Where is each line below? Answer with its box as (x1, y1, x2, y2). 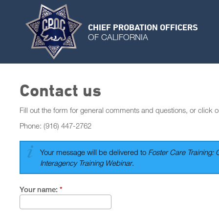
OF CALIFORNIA (88, 31, 148, 42)
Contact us (20, 80, 101, 100)
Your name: (20, 185, 60, 194)
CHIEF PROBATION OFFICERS (88, 22, 198, 32)
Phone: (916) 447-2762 (20, 121, 91, 130)
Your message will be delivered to (40, 148, 148, 156)
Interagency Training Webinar (40, 158, 132, 167)
